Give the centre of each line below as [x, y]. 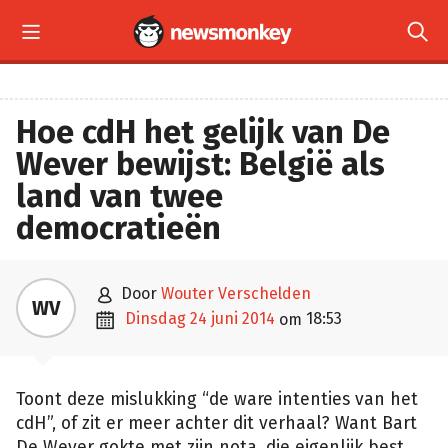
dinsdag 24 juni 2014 [205, 318]
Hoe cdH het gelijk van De [203, 132]
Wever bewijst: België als [200, 164]
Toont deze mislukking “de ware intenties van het [217, 399]
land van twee [119, 196]
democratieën [118, 228]
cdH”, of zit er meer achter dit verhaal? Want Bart [216, 423]
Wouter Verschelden [236, 293]
